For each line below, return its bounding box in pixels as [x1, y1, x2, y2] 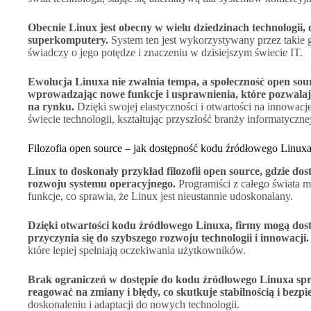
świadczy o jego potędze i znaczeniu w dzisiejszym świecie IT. [28, 46, 303, 58]
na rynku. [28, 100, 74, 112]
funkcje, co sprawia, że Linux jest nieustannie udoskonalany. [28, 190, 293, 202]
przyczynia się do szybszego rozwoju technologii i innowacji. [28, 231, 309, 244]
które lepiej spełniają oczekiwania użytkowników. [28, 244, 246, 256]
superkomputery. [28, 33, 108, 46]
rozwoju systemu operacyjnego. [28, 177, 176, 190]
